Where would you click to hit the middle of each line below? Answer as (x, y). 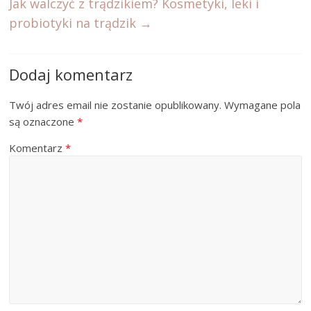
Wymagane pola (263, 104)
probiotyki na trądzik (75, 23)
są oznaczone (43, 121)
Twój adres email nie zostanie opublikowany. (116, 104)
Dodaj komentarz (71, 74)
